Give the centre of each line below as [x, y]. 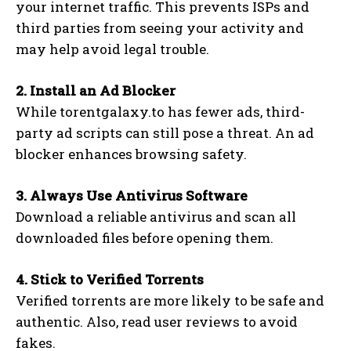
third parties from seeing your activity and [160, 27]
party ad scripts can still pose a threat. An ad [165, 132]
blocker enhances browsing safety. [131, 154]
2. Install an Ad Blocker [96, 90]
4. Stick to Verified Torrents [110, 279]
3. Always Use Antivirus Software [132, 195]
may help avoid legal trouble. [112, 49]
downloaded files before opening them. [145, 237]
